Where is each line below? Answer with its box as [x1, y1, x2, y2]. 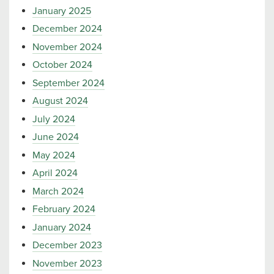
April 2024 [32, 167, 78, 179]
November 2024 [32, 40, 102, 53]
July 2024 [32, 113, 75, 125]
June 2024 [32, 131, 79, 143]
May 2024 [32, 149, 75, 161]
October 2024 [32, 59, 92, 71]
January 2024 [32, 221, 91, 234]
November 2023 [32, 257, 102, 270]
